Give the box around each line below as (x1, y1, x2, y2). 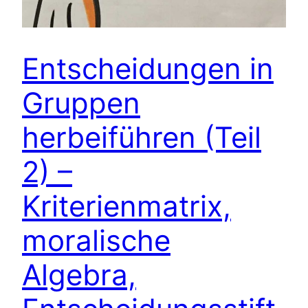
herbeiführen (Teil (22, 119, 261, 155)
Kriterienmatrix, (22, 188, 231, 223)
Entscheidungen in (22, 50, 274, 86)
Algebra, (22, 256, 136, 292)
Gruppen (22, 85, 140, 120)
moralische (22, 222, 170, 258)
